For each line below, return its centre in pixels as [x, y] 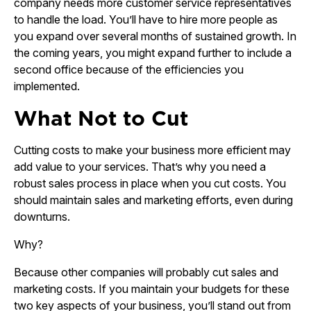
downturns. [42, 217]
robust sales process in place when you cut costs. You [150, 183]
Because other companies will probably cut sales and [146, 272]
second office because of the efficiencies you [129, 69]
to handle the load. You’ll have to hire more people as [146, 19]
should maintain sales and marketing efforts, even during [153, 200]
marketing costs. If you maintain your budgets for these [152, 289]
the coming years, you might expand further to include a [153, 53]
